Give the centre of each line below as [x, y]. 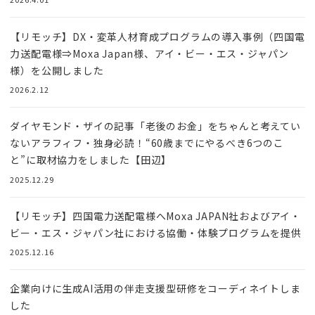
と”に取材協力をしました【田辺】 [91, 160]
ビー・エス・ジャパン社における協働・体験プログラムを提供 [156, 232]
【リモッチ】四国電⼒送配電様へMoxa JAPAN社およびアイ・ [155, 216]
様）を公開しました [57, 70]
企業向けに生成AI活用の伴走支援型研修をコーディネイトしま [155, 289]
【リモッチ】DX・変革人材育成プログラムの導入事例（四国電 [157, 36]
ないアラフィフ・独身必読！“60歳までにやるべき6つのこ [147, 143]
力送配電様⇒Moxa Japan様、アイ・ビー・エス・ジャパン [150, 53]
